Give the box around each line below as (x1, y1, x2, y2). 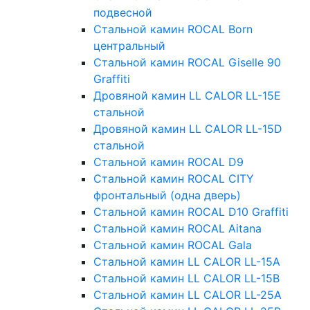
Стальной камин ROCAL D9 (93, 155, 244, 170)
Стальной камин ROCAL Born (93, 22, 253, 37)
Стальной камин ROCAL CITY (93, 172, 254, 186)
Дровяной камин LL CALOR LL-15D (93, 122, 282, 136)
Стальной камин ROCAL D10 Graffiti (93, 205, 289, 219)
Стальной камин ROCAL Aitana (93, 221, 262, 236)
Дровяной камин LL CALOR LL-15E (93, 89, 281, 103)
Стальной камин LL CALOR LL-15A (93, 255, 280, 269)
